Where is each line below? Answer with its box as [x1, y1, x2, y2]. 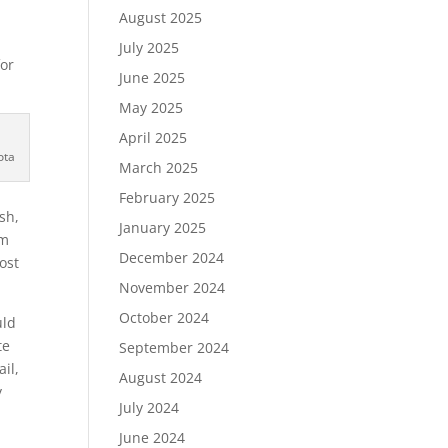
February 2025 [119, 188, 216, 207]
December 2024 [119, 248, 225, 267]
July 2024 [119, 398, 180, 417]
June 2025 [119, 68, 186, 87]
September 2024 [119, 338, 230, 357]
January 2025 [119, 218, 207, 237]
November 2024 [119, 278, 226, 297]
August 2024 [119, 368, 203, 387]
